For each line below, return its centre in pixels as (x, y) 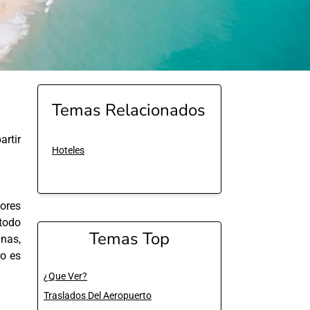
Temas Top (129, 239)
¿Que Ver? (65, 276)
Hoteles (68, 150)
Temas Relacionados (129, 110)
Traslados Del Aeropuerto (98, 295)
